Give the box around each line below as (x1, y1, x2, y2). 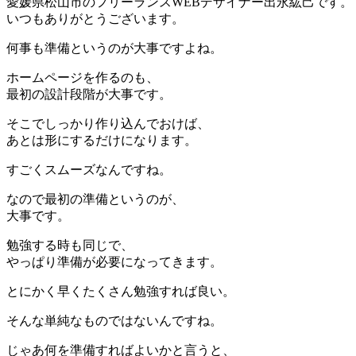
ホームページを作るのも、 (6, 70, 159, 84)
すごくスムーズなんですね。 (6, 162, 172, 176)
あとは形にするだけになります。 (6, 133, 197, 147)
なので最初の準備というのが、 (6, 192, 184, 206)
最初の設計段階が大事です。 (6, 87, 172, 101)
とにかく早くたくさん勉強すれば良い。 (6, 284, 235, 298)
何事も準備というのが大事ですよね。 (6, 41, 222, 55)
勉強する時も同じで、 (6, 238, 133, 252)
